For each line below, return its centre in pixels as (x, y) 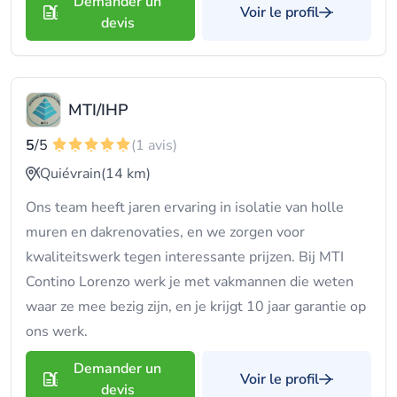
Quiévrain (70, 174)
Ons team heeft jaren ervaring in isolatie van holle (185, 207)
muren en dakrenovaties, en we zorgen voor (165, 232)
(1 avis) (154, 145)
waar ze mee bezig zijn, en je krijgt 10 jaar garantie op (196, 307)
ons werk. (57, 331)
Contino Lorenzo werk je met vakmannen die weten (190, 282)
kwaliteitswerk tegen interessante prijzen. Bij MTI (185, 257)
